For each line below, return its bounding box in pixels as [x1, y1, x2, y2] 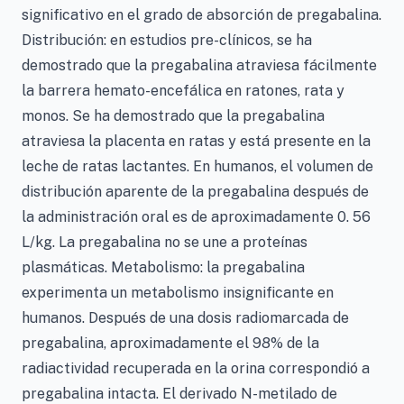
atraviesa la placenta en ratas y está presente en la [22, 133, 371, 150]
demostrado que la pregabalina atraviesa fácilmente [22, 57, 377, 74]
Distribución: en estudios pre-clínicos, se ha [22, 32, 312, 49]
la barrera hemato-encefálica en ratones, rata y [22, 82, 344, 99]
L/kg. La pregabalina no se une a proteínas [22, 234, 308, 251]
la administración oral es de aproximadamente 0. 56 [22, 208, 371, 225]
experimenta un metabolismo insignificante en [22, 284, 334, 301]
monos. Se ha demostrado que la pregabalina [22, 107, 325, 124]
